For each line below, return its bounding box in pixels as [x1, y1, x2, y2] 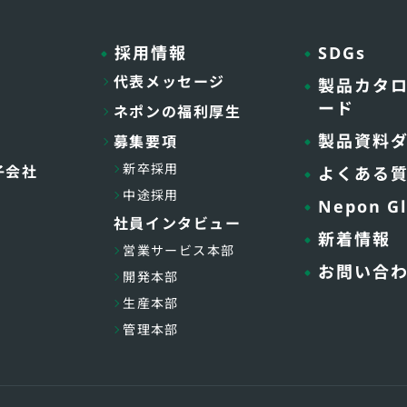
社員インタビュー [113, 213, 242, 233]
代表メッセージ [113, 72, 225, 92]
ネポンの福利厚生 [113, 102, 242, 122]
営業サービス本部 [123, 242, 235, 259]
